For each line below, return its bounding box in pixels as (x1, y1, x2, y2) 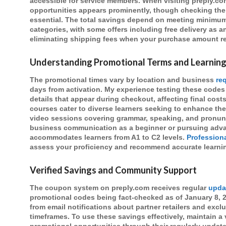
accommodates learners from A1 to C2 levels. (30, 133, 187, 141)
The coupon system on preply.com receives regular (30, 184, 208, 192)
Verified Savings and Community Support (30, 164, 197, 176)
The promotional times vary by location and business (30, 76, 216, 84)
